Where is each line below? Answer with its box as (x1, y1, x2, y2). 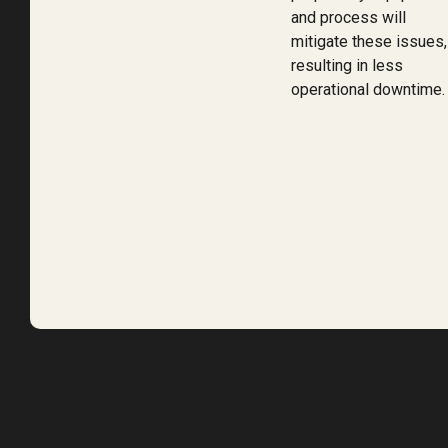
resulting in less (290, 55, 403, 75)
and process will (290, 7, 406, 27)
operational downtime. (290, 79, 445, 99)
